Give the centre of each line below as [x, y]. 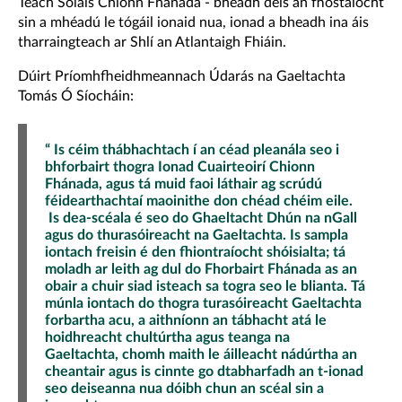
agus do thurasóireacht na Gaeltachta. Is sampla [197, 235]
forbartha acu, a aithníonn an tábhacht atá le [186, 320]
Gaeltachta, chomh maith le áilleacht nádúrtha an [201, 354]
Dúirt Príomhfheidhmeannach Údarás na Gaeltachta [182, 76]
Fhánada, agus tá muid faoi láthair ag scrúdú [184, 184]
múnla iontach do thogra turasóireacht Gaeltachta [203, 303]
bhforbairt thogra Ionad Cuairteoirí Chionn [180, 166]
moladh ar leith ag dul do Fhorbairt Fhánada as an [201, 269]
